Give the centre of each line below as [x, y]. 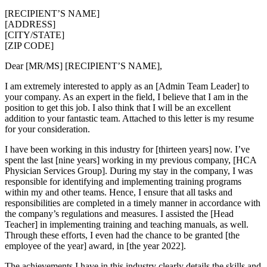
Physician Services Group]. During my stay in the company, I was [129, 170]
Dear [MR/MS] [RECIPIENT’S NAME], [83, 66]
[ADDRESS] [30, 24]
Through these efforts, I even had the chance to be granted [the [122, 235]
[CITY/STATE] [35, 35]
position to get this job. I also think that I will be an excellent [118, 107]
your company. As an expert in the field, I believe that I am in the [126, 97]
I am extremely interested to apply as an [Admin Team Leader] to [127, 86]
